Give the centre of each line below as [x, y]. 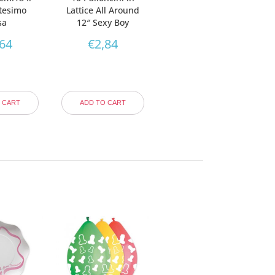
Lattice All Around [103, 10]
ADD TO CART [103, 103]
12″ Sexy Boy [103, 22]
